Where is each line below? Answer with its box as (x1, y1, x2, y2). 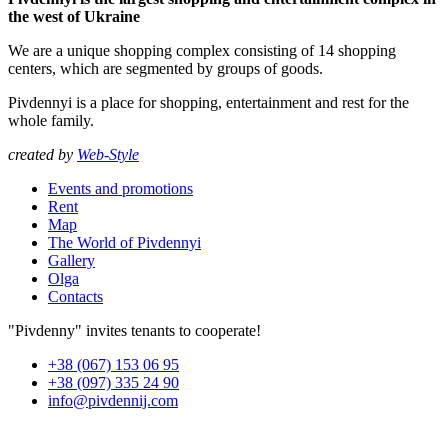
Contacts (48, 287, 103, 305)
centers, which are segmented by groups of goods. (8, 59, 323, 77)
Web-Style (77, 145, 139, 163)
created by (8, 145, 77, 163)
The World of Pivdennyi (48, 233, 201, 251)
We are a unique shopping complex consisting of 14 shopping (8, 41, 396, 59)
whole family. (8, 111, 94, 129)
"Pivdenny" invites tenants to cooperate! (8, 321, 261, 339)
